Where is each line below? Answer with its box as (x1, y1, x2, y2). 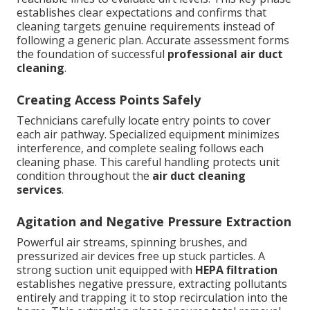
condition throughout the (17, 168, 152, 184)
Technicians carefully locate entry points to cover (17, 113, 271, 129)
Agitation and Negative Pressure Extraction (17, 213, 291, 230)
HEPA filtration (195, 262, 277, 278)
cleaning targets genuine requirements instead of (17, 19, 275, 35)
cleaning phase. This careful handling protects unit (17, 154, 280, 170)
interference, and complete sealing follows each (17, 140, 264, 156)
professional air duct (167, 46, 283, 62)
